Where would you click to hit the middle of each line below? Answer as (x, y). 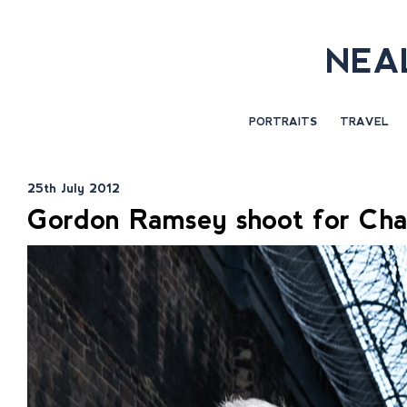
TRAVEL (364, 122)
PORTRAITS (283, 122)
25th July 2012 (74, 188)
